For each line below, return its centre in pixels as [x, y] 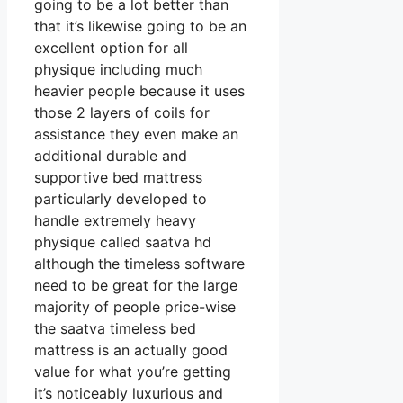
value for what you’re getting [133, 372]
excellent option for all [111, 48]
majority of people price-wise [135, 307]
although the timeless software [139, 264]
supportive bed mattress [118, 178]
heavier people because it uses [139, 91]
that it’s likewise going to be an [140, 27]
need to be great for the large [136, 286]
